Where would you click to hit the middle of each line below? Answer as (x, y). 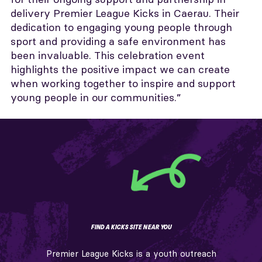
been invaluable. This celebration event (108, 55)
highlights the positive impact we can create (120, 69)
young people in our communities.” (96, 97)
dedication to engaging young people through (121, 27)
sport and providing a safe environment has (118, 41)
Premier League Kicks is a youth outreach (131, 253)
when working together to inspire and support (123, 83)
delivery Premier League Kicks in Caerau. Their (125, 13)
